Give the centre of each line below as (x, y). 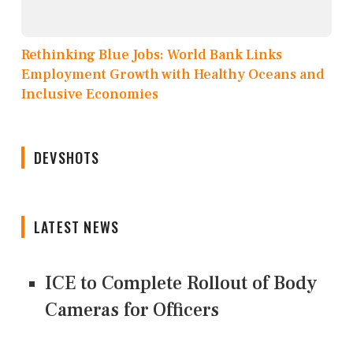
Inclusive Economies (90, 94)
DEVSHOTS (67, 157)
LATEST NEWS (77, 227)
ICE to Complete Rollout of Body (181, 283)
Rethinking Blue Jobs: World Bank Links (152, 54)
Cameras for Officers (132, 310)
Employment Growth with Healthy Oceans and (173, 74)
